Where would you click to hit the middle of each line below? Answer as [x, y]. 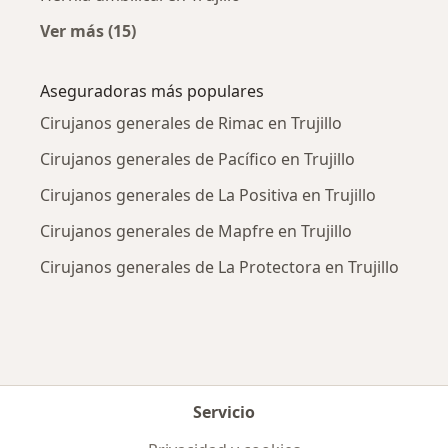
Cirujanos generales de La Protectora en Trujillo [219, 266]
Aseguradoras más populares [152, 90]
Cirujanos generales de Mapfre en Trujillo [196, 230]
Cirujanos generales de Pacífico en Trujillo [197, 158]
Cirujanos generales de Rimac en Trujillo [191, 122]
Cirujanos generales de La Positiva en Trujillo [208, 194]
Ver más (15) [88, 30]
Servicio [224, 412]
